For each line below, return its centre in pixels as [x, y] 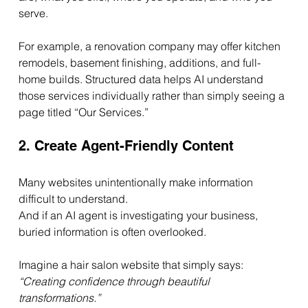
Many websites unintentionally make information [137, 183]
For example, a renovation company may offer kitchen [151, 46]
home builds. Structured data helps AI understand [142, 79]
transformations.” [59, 298]
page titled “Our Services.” [83, 112]
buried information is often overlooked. [112, 232]
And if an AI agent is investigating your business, [139, 216]
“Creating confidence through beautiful [115, 282]
